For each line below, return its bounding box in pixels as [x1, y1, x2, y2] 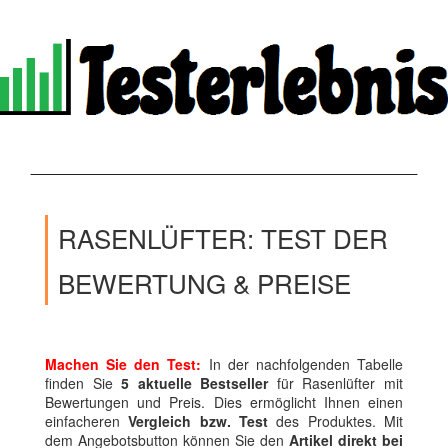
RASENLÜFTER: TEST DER [58, 219, 388, 257]
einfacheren [45, 411, 129, 432]
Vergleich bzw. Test [128, 411, 269, 432]
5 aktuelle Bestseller [112, 373, 269, 394]
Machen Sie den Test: [45, 354, 202, 375]
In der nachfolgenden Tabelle [201, 354, 404, 375]
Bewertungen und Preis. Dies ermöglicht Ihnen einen [45, 392, 403, 413]
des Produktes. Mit [268, 411, 404, 432]
